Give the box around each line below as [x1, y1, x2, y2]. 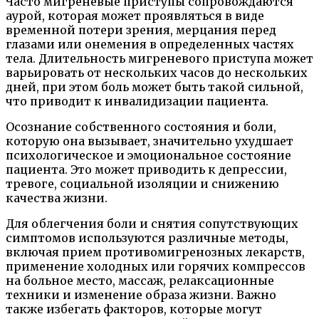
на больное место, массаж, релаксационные [6, 273, 274, 288]
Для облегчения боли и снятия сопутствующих [6, 216, 298, 231]
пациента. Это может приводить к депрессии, [6, 162, 287, 177]
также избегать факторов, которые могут [6, 301, 262, 316]
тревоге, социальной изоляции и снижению [6, 176, 279, 191]
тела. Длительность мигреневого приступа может [6, 51, 313, 66]
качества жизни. [6, 190, 108, 205]
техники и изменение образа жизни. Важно [6, 287, 276, 302]
